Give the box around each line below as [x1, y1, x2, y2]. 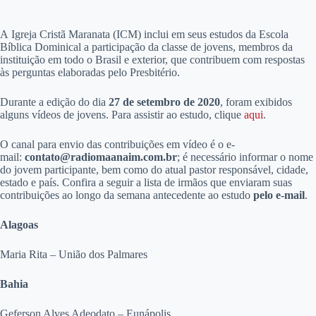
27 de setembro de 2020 [109, 96, 220, 108]
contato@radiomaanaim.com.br [25, 151, 177, 163]
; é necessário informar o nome [177, 151, 313, 163]
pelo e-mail [253, 189, 305, 201]
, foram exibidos [220, 96, 292, 108]
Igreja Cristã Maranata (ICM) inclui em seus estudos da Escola [8, 28, 288, 40]
